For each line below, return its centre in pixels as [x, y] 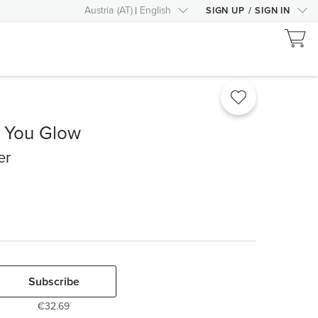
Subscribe [54, 281]
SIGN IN [273, 11]
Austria [99, 10]
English [155, 10]
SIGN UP [225, 11]
